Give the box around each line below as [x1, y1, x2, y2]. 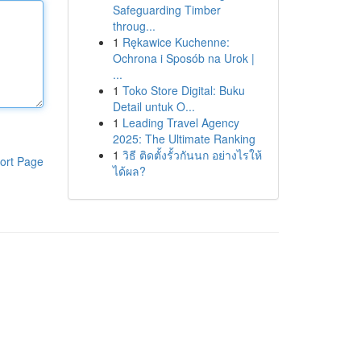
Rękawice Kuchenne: [122, 34, 230, 50]
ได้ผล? [112, 163, 146, 179]
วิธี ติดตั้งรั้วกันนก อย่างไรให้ [122, 147, 262, 163]
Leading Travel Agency [122, 114, 239, 131]
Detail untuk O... [112, 98, 195, 114]
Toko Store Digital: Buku [122, 82, 245, 98]
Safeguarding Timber [112, 2, 221, 18]
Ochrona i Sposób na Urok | [112, 50, 255, 66]
